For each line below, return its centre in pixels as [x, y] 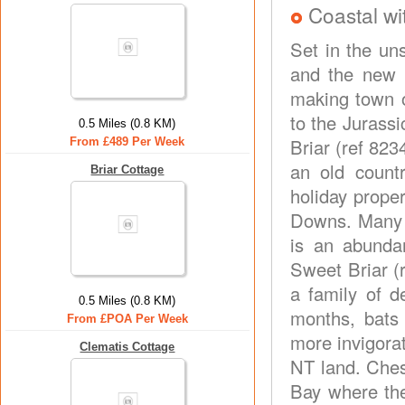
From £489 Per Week [127, 141]
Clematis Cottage [127, 347]
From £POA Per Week [127, 319]
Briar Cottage [127, 170]
